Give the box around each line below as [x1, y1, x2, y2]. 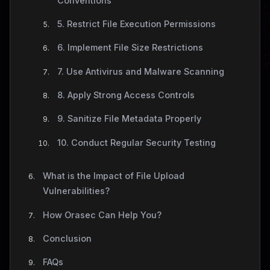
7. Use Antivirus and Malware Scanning [57, 66, 224, 77]
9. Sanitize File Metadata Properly [57, 113, 201, 124]
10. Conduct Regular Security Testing [57, 137, 216, 148]
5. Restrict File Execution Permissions [57, 18, 216, 29]
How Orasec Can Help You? [42, 209, 162, 220]
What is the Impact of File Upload [42, 171, 184, 181]
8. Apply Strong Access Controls [57, 90, 195, 101]
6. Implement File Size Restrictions [57, 42, 203, 53]
